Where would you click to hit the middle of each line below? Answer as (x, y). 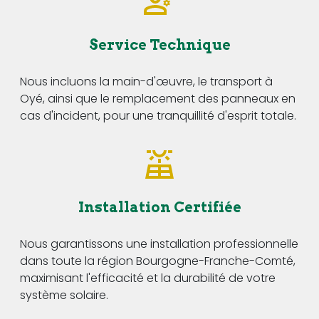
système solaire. (64, 295)
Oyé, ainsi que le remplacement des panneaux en (158, 98)
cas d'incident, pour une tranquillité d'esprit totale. (158, 115)
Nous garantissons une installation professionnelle (159, 244)
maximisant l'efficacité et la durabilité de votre (148, 278)
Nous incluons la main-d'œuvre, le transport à (146, 81)
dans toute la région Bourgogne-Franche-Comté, (158, 261)
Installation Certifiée (159, 207)
